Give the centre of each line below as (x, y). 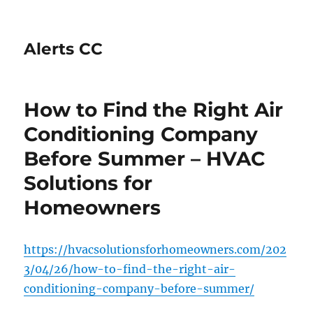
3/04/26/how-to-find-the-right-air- (130, 269)
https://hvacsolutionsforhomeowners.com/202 (155, 249)
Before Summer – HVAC (145, 159)
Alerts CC (64, 49)
